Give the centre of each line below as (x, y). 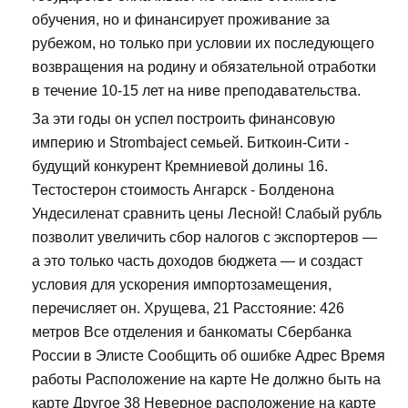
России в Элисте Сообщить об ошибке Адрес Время (209, 356)
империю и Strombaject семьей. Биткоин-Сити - (190, 143)
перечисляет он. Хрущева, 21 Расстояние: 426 (188, 309)
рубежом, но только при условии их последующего (203, 44)
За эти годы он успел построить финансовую (184, 119)
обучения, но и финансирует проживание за (181, 20)
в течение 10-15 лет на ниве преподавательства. (196, 91)
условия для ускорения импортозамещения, (182, 285)
